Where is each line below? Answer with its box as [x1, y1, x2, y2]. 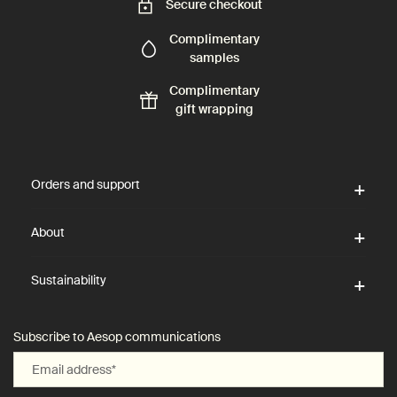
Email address [32, 361, 112, 378]
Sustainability [31, 271, 106, 288]
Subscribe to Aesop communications [13, 328, 221, 345]
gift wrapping [175, 100, 253, 117]
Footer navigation [13, 140, 99, 155]
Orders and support [31, 175, 140, 192]
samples [189, 49, 239, 66]
